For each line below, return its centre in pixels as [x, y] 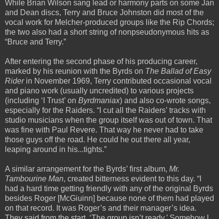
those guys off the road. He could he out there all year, [98, 139]
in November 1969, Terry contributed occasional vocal [119, 81]
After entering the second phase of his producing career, [101, 61]
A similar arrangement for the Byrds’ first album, [87, 169]
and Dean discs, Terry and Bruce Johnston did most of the [104, 12]
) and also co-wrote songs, [165, 100]
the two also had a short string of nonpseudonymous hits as [107, 32]
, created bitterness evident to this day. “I [132, 178]
